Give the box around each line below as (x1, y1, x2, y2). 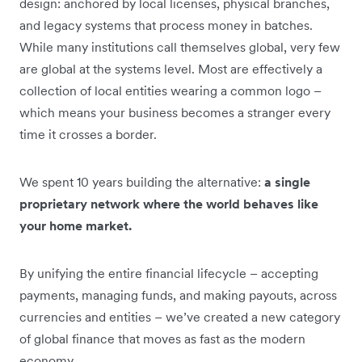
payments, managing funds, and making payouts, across (19, 286, 337, 303)
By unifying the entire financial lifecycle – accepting (19, 264, 318, 281)
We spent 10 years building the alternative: (19, 173, 264, 190)
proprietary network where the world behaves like (19, 195, 318, 212)
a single (264, 173, 310, 190)
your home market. (19, 217, 135, 234)
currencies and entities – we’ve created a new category (19, 308, 340, 325)
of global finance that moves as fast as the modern (19, 330, 305, 347)
